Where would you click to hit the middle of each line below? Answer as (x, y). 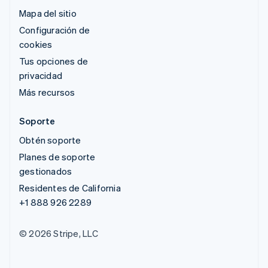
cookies (36, 44)
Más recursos (47, 92)
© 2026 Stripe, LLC (59, 233)
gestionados (46, 171)
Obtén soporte (50, 140)
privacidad (41, 75)
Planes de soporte (57, 156)
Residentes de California (70, 188)
